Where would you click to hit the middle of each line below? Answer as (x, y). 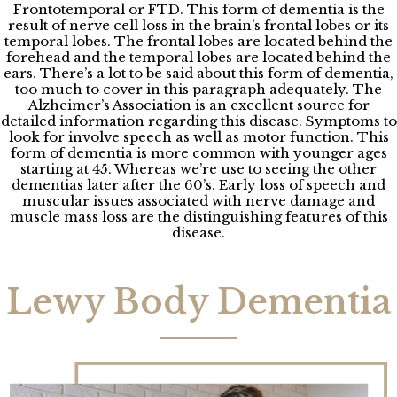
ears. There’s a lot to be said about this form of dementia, (198, 73)
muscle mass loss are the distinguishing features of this (198, 216)
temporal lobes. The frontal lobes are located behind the (198, 41)
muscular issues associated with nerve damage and (198, 200)
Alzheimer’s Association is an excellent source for (198, 105)
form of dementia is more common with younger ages (198, 152)
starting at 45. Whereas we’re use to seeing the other (198, 168)
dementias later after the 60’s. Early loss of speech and (198, 184)
